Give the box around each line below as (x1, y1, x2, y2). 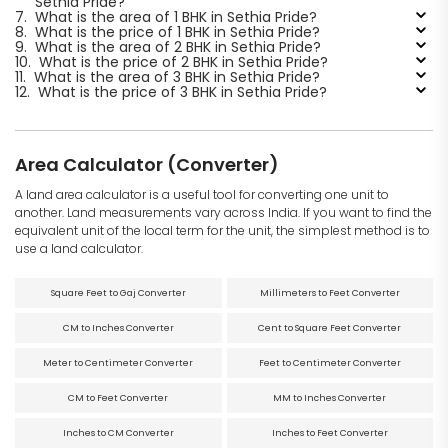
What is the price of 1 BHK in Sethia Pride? (34, 21, 320, 42)
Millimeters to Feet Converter (259, 286, 400, 299)
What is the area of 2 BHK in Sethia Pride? (34, 36, 321, 57)
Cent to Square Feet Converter (258, 321, 402, 334)
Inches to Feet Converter (271, 426, 388, 439)
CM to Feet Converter (68, 391, 169, 404)
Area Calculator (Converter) (15, 151, 279, 177)
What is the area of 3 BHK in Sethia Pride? (33, 66, 320, 87)
